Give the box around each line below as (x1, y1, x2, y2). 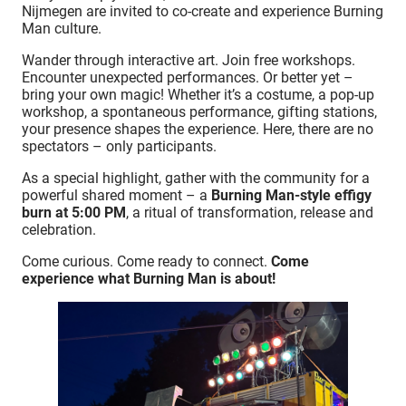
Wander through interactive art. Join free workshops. (22, 51, 355, 69)
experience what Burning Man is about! (22, 269, 275, 287)
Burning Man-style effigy (211, 186, 372, 204)
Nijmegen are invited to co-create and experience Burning (22, 2, 383, 20)
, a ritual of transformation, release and (126, 203, 373, 221)
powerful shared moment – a (22, 186, 211, 204)
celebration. (22, 220, 96, 238)
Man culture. (22, 19, 101, 37)
